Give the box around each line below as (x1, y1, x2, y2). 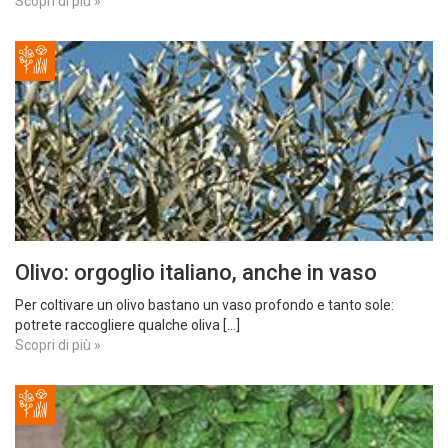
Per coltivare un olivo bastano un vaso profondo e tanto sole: (15, 297, 394, 313)
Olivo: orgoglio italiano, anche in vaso (15, 260, 377, 285)
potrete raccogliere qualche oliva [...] (15, 317, 240, 333)
